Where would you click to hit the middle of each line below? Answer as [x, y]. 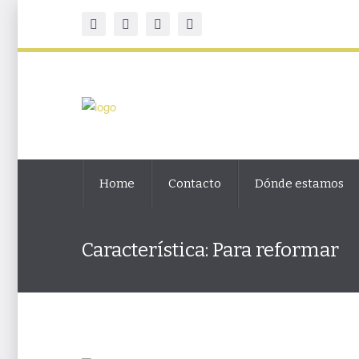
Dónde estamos [299, 184]
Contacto [195, 184]
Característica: [147, 250]
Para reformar [276, 250]
